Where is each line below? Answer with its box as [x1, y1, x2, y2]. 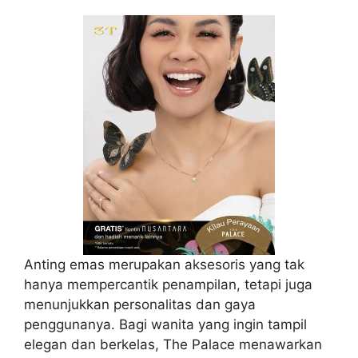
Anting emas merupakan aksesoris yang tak [24, 256, 304, 272]
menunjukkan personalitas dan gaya [24, 296, 256, 312]
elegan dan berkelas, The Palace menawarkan [24, 336, 322, 352]
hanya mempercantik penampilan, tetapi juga [24, 276, 312, 292]
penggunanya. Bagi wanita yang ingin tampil [24, 316, 307, 332]
